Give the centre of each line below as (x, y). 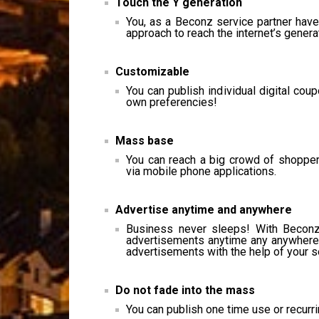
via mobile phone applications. (201, 171)
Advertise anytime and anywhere (204, 210)
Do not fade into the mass (185, 290)
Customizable (152, 72)
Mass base (145, 141)
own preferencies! (172, 102)
